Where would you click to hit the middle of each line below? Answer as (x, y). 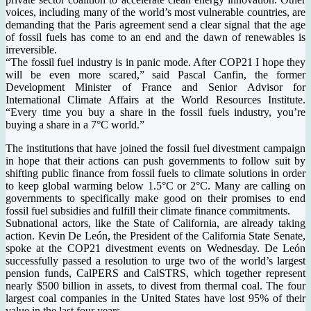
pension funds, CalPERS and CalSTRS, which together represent (155, 273)
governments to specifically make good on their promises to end (155, 198)
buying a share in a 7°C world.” (75, 124)
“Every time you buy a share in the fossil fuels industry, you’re (155, 112)
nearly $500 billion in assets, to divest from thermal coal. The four (155, 285)
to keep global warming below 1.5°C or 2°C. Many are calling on (155, 185)
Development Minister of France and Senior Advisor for (155, 87)
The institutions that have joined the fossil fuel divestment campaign (155, 148)
